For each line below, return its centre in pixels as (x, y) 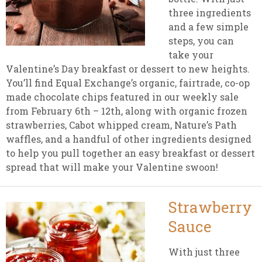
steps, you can (201, 41)
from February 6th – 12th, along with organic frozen (127, 111)
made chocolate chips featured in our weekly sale (122, 97)
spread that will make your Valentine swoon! (112, 167)
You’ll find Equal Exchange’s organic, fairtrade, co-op (128, 83)
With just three (204, 252)
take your (191, 55)
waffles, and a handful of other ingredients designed (129, 139)
